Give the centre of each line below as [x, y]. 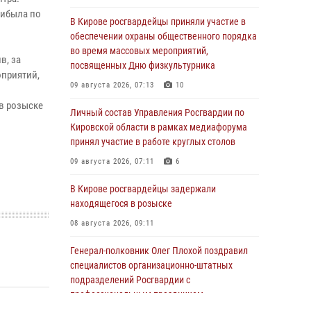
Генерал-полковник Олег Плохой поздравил [159, 251]
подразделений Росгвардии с [130, 280]
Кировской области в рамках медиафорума [159, 127]
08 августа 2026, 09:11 [112, 223]
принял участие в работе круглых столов [153, 142]
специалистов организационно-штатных [151, 265]
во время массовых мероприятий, [139, 51]
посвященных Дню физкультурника [143, 65]
